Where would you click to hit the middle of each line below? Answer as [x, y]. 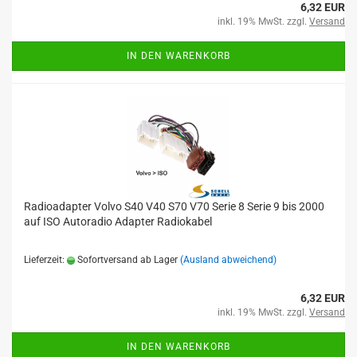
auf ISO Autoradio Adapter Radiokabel [118, 222]
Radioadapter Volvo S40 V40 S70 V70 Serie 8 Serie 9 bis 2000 [174, 206]
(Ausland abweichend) [228, 260]
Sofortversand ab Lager [126, 260]
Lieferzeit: [45, 260]
